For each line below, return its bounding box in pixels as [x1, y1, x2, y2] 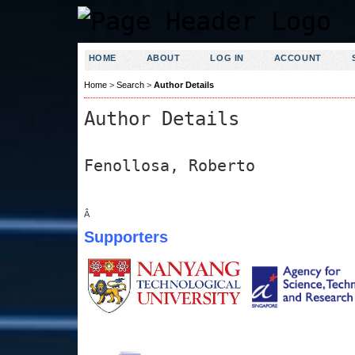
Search [116, 80, 144, 90]
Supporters [83, 227, 168, 246]
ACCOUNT [273, 53, 322, 63]
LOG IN [210, 53, 244, 63]
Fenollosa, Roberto [83, 155, 255, 175]
